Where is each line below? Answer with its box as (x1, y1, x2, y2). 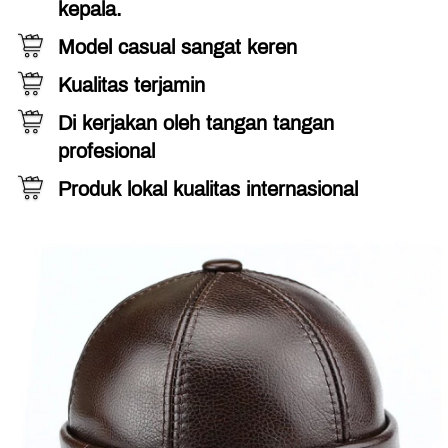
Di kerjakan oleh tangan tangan (58, 111, 334, 134)
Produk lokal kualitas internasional (58, 177, 358, 200)
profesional (58, 139, 155, 162)
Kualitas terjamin (58, 73, 205, 96)
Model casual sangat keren (58, 35, 297, 58)
